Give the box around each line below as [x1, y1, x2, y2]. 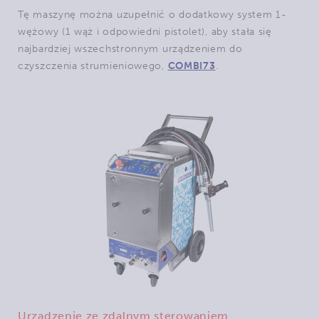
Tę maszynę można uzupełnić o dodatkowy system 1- [18, 9, 287, 21]
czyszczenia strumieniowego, [18, 60, 168, 72]
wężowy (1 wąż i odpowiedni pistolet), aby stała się [18, 26, 272, 38]
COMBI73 [167, 60, 216, 72]
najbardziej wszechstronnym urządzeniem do [18, 43, 243, 55]
